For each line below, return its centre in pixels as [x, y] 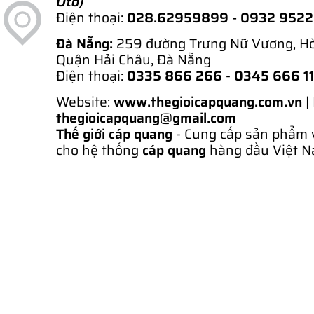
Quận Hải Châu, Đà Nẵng [134, 59]
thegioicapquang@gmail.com [146, 117]
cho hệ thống [99, 150]
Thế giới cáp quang [114, 134]
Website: [85, 101]
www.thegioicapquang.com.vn [208, 101]
